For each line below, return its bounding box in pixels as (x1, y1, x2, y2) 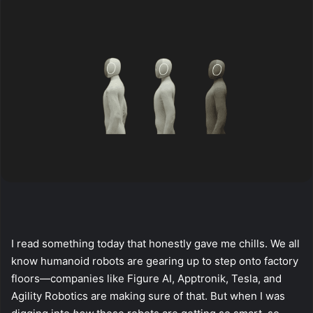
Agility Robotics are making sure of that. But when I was (11, 289, 285, 303)
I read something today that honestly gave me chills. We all (11, 236, 300, 250)
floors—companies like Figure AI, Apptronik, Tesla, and (11, 271, 282, 285)
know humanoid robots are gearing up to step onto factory (11, 254, 298, 268)
